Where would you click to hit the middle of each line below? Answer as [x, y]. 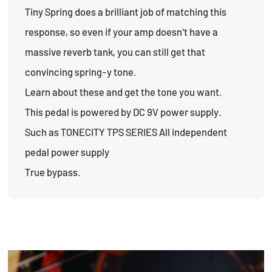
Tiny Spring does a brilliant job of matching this [126, 11]
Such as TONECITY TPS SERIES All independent [126, 131]
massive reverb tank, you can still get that [115, 51]
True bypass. [53, 172]
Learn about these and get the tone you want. [124, 91]
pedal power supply [67, 151]
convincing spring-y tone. [81, 71]
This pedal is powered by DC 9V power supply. [124, 111]
